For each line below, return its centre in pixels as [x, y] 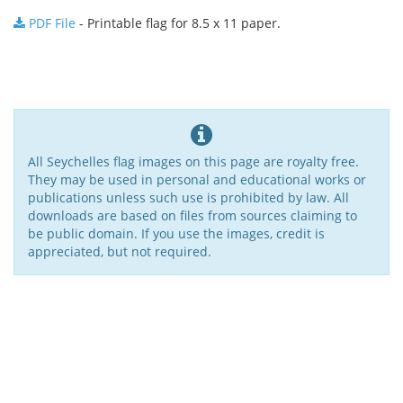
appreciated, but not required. [120, 252]
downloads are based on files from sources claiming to [193, 216]
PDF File [50, 23]
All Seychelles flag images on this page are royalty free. [193, 162]
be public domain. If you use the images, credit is [176, 234]
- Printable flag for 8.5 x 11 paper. [178, 23]
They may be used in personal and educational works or [197, 180]
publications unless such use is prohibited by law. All [188, 198]
